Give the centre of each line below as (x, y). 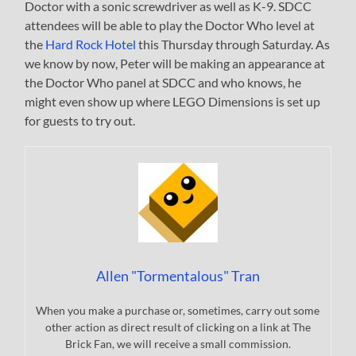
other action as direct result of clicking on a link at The (178, 327)
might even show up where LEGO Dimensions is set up (173, 101)
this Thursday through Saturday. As (233, 44)
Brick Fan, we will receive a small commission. (178, 343)
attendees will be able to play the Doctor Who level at (170, 25)
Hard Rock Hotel (91, 44)
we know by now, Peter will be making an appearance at (175, 63)
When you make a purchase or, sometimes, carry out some (178, 310)
